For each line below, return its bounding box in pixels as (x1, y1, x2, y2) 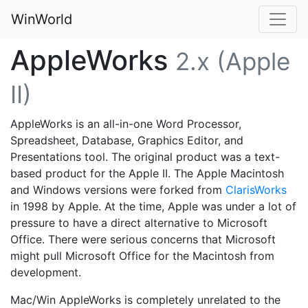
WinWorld (11, 11, 72, 27)
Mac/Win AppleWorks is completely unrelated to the (10, 293, 280, 307)
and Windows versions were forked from (10, 183, 225, 197)
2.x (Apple (175, 47, 290, 76)
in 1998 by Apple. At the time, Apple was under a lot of (10, 199, 296, 213)
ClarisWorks (225, 183, 287, 197)
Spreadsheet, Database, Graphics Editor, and (10, 133, 243, 147)
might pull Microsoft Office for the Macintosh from (10, 249, 274, 263)
